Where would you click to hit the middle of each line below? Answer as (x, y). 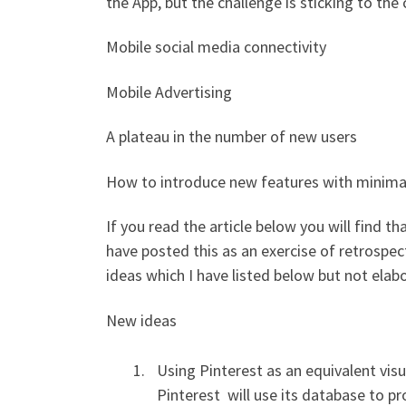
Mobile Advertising (169, 92)
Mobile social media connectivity (216, 47)
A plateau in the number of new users (232, 137)
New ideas (141, 320)
